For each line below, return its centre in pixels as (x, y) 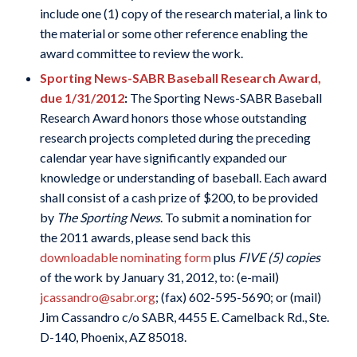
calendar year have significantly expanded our (163, 157)
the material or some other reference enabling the (173, 33)
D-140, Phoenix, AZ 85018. (113, 337)
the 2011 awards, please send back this (145, 237)
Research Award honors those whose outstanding (173, 118)
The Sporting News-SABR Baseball (226, 98)
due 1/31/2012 (82, 98)
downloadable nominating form (125, 257)
